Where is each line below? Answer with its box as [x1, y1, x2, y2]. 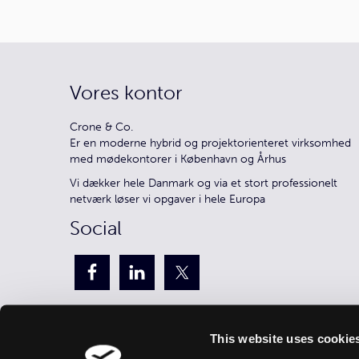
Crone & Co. [70, 120, 133, 134]
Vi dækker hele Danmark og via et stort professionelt [70, 176, 337, 190]
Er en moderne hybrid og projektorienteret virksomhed [70, 136, 351, 150]
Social [70, 216, 122, 240]
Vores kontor [70, 81, 183, 104]
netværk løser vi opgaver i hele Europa [70, 192, 265, 206]
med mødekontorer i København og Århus [70, 152, 286, 166]
